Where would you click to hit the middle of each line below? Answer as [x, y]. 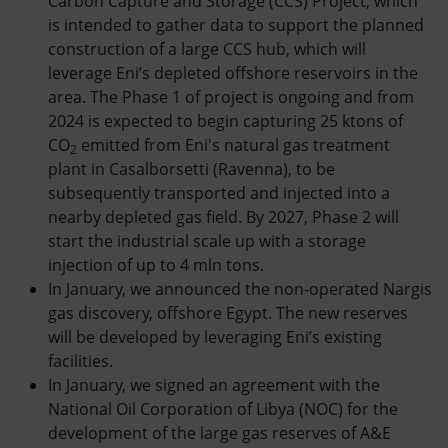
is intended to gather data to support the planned [236, 25]
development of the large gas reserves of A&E [219, 433]
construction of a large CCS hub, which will [207, 49]
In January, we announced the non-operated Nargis [240, 289]
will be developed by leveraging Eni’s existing [215, 337]
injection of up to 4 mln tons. [156, 265]
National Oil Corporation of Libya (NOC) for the [223, 409]
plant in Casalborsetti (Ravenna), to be [191, 169]
